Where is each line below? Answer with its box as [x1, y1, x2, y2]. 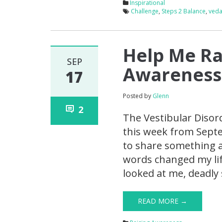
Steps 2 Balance [162, 7, 206, 16]
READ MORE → [138, 196, 188, 206]
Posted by [123, 92, 153, 101]
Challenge [131, 7, 159, 16]
